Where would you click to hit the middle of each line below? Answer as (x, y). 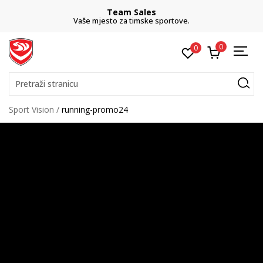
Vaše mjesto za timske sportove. (131, 21)
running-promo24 (95, 109)
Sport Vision (31, 109)
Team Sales (131, 12)
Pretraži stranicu (47, 84)
